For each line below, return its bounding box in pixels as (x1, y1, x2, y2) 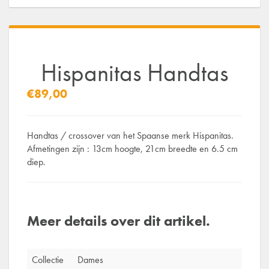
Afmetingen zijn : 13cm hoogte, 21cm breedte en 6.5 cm (27, 142, 238, 156)
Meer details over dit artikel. (27, 211, 210, 231)
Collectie (32, 253, 64, 267)
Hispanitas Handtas (41, 57, 228, 89)
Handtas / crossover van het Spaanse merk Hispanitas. (27, 129, 234, 142)
